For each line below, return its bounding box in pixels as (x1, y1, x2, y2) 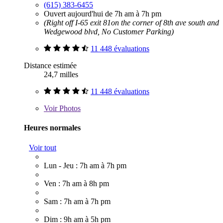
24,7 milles (44, 70, 78, 79)
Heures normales (24, 123, 81, 132)
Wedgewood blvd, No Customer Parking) (44, 27, 174, 36)
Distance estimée (24, 61, 77, 70)
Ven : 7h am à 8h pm (44, 179, 109, 188)
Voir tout (29, 143, 56, 152)
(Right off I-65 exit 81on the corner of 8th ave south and (44, 18, 219, 27)
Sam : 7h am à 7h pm (44, 197, 111, 206)
